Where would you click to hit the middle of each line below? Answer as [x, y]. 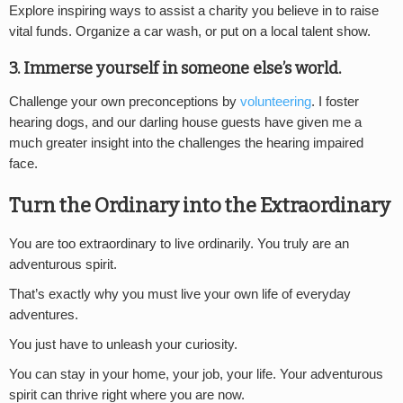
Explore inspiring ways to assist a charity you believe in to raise [194, 10]
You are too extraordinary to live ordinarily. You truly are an [179, 243]
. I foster [335, 102]
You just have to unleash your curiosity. [123, 344]
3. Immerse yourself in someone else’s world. [175, 68]
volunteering [276, 102]
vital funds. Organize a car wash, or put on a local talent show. [190, 31]
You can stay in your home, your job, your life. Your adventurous [196, 374]
